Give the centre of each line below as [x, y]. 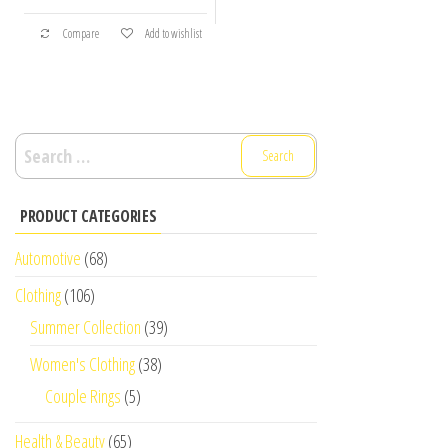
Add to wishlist [173, 34]
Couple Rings [83, 396]
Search [38, 146]
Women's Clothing [82, 364]
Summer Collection [85, 327]
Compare [80, 34]
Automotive [48, 258]
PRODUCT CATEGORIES [88, 216]
